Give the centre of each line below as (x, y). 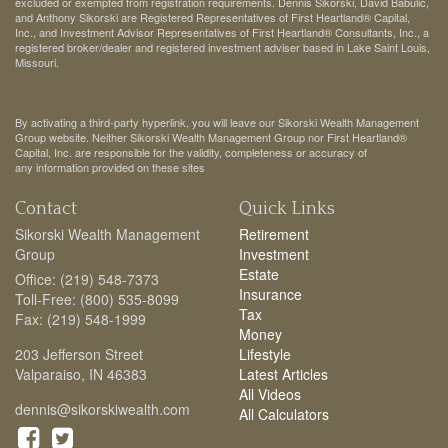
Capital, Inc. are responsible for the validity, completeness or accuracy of (191, 152)
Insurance (270, 294)
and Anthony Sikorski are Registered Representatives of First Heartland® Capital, (212, 17)
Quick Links (287, 209)
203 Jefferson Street (79, 354)
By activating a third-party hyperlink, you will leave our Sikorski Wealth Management (217, 122)
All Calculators (284, 414)
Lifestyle (265, 354)
